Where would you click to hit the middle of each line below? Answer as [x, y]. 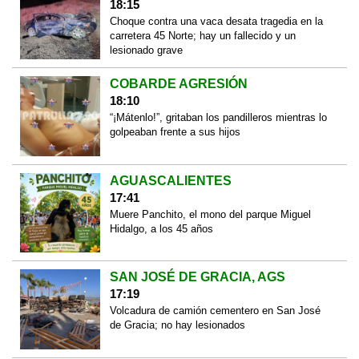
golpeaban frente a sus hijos [175, 132]
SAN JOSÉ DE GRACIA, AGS [197, 277]
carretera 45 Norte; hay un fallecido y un [202, 35]
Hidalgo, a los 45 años [161, 228]
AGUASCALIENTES [170, 180]
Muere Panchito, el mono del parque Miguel [210, 214]
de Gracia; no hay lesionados [177, 325]
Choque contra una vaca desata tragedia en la [216, 21]
